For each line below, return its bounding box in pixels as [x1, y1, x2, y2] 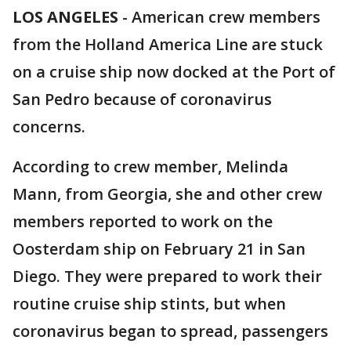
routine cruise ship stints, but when [13, 293, 286, 314]
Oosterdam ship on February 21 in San [13, 238, 306, 259]
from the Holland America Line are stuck [13, 34, 323, 55]
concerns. [13, 116, 89, 137]
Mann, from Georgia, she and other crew [13, 183, 322, 204]
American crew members [132, 6, 320, 27]
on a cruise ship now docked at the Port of [13, 61, 335, 82]
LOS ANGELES [13, 6, 118, 27]
